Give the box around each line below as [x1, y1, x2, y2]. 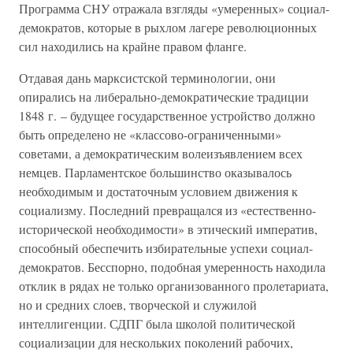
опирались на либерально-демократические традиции [19, 88, 309, 105]
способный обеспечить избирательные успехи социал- [19, 240, 313, 256]
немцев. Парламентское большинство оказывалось [19, 164, 292, 180]
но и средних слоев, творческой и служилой [19, 296, 257, 313]
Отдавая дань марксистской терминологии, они [19, 69, 276, 86]
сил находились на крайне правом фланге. [19, 38, 247, 54]
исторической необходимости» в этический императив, [19, 221, 318, 237]
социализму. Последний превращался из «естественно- [19, 202, 316, 218]
